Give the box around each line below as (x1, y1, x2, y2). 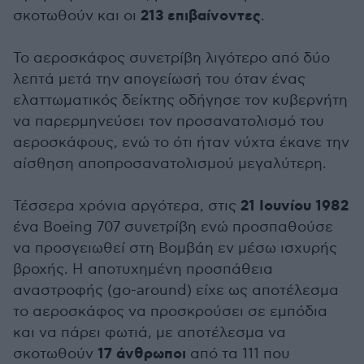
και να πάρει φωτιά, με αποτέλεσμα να (13, 324, 286, 341)
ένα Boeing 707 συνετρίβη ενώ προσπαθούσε (13, 219, 333, 236)
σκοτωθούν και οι (13, 7, 141, 24)
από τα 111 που (186, 345, 290, 362)
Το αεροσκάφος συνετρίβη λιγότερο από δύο (13, 50, 330, 67)
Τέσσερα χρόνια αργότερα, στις (13, 197, 240, 214)
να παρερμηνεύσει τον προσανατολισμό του (13, 113, 324, 130)
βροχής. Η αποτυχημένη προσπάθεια (13, 261, 273, 278)
